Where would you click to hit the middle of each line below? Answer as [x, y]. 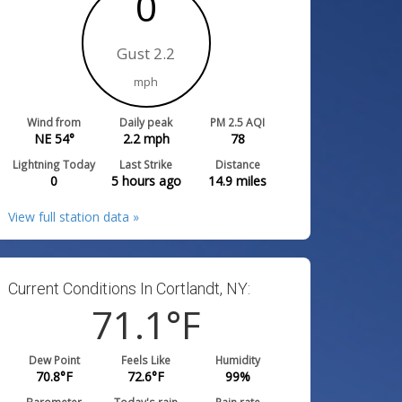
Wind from [54, 122]
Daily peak [146, 122]
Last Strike [146, 164]
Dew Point [54, 360]
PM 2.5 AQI [238, 122]
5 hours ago [146, 181]
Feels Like [146, 360]
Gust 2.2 [146, 53]
